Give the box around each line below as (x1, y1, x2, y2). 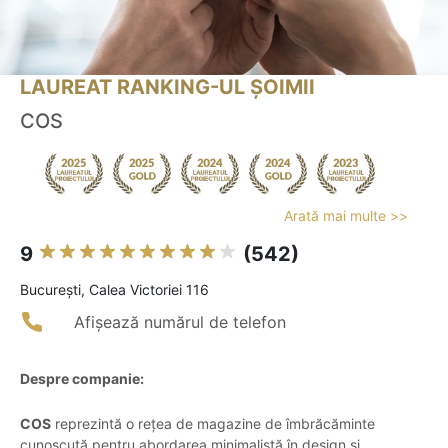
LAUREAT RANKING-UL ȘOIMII (20, 75, 315, 100)
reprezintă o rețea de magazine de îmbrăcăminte (51, 415, 375, 433)
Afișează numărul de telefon (74, 312, 286, 333)
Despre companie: (20, 370, 144, 388)
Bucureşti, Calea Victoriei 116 (20, 281, 209, 299)
